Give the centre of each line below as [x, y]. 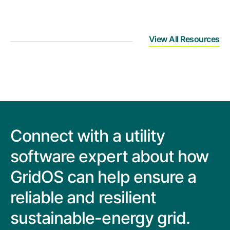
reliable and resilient [83, 197]
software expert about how [110, 156]
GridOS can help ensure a [103, 177]
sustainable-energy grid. [100, 218]
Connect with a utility [88, 136]
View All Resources [184, 39]
